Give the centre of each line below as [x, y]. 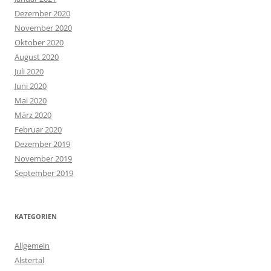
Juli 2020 [29, 72]
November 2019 [43, 159]
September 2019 [44, 173]
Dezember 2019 [42, 144]
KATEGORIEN [36, 217]
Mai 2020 [31, 101]
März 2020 [33, 115]
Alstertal [29, 260]
